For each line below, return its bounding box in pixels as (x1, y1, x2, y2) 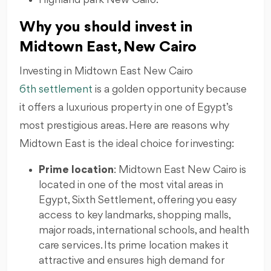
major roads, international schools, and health (39, 224, 249, 236)
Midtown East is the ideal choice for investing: (19, 138, 234, 149)
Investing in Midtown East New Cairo (19, 65, 193, 77)
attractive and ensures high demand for (39, 255, 224, 266)
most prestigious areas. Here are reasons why (19, 120, 229, 131)
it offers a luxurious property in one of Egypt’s (19, 102, 233, 113)
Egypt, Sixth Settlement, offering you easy (39, 194, 236, 206)
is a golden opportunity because (93, 83, 247, 95)
